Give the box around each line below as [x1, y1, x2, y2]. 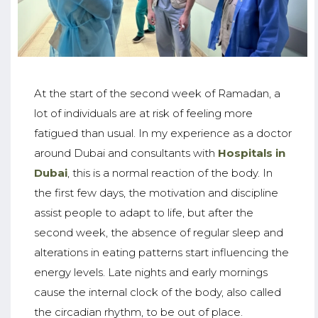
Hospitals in [217, 146, 285, 160]
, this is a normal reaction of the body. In [67, 165, 273, 180]
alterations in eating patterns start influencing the [33, 245, 289, 259]
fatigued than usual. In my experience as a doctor [33, 126, 292, 140]
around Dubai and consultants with [33, 146, 215, 160]
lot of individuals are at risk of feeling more [33, 106, 253, 120]
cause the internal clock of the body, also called [33, 285, 281, 299]
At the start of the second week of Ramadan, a [33, 86, 280, 100]
